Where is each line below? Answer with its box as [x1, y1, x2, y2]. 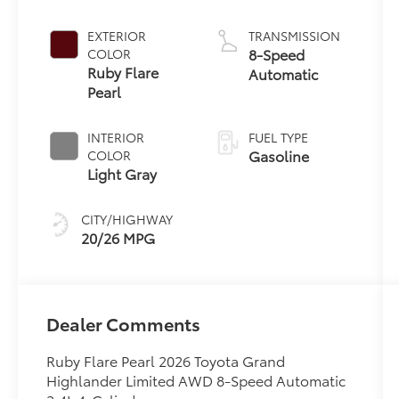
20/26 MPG [81, 227, 156, 248]
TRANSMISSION [248, 27, 340, 45]
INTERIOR [87, 128, 145, 147]
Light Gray [87, 163, 158, 184]
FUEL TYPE [248, 128, 308, 147]
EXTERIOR [87, 27, 147, 45]
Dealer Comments [46, 311, 201, 337]
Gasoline [248, 145, 309, 167]
